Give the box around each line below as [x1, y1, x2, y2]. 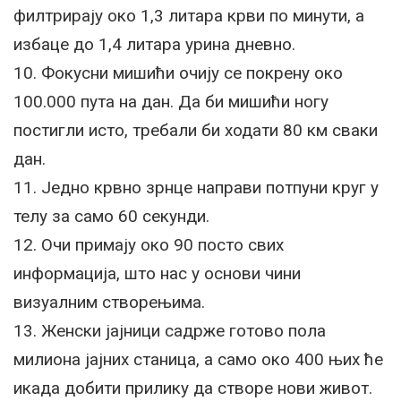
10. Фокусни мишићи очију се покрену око [13, 63, 343, 83]
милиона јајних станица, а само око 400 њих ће [13, 349, 383, 370]
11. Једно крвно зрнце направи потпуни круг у [13, 177, 379, 198]
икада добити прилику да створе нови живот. [13, 378, 372, 398]
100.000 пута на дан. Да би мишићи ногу [13, 91, 328, 112]
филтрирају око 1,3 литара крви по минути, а [13, 5, 364, 26]
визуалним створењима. [13, 292, 205, 312]
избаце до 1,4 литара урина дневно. [13, 34, 295, 55]
